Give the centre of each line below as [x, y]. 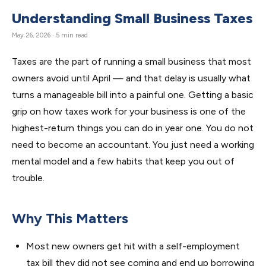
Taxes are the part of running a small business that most [132, 61]
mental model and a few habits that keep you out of [123, 161]
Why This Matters [70, 218]
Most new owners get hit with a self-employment [133, 246]
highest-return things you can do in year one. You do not [133, 128]
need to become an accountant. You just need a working [133, 145]
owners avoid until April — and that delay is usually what [131, 78]
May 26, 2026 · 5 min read [50, 35]
